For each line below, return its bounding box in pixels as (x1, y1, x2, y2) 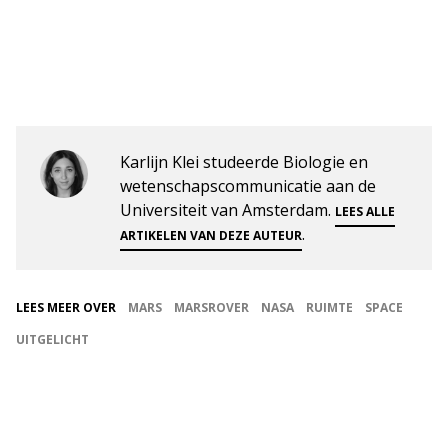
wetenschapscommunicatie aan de (120, 174, 376, 197)
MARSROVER (174, 298, 249, 316)
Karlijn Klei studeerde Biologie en (120, 150, 368, 173)
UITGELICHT (16, 330, 89, 348)
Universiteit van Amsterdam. (120, 198, 335, 221)
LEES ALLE (335, 202, 395, 220)
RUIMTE (306, 298, 353, 316)
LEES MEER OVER (16, 298, 116, 316)
